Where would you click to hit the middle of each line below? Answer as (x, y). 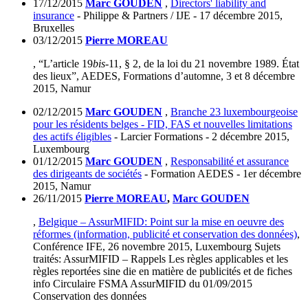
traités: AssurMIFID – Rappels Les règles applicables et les (161, 259)
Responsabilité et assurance (230, 162)
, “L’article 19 (63, 64)
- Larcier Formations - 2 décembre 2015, (200, 137)
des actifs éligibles (72, 137)
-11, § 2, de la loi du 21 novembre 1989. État (202, 64)
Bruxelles (54, 28)
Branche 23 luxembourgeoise (234, 112)
